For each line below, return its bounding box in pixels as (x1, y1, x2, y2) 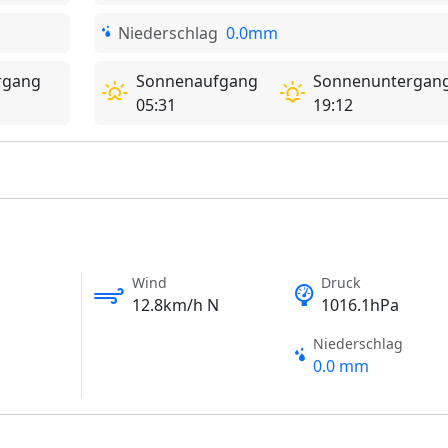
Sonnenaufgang (135, 70, 258, 92)
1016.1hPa (320, 294, 399, 316)
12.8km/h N (131, 294, 219, 316)
